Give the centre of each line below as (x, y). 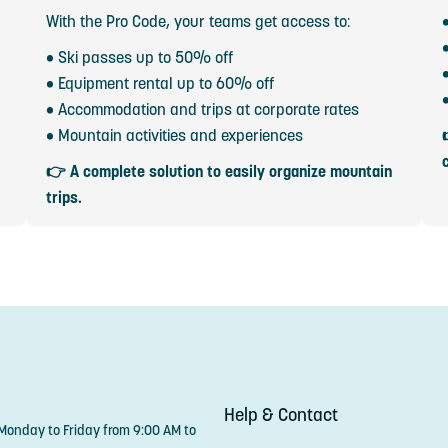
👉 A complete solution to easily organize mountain (218, 171)
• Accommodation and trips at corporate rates (202, 109)
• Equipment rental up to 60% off (159, 83)
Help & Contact (281, 414)
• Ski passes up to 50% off (139, 57)
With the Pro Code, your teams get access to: (197, 21)
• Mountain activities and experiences (174, 135)
